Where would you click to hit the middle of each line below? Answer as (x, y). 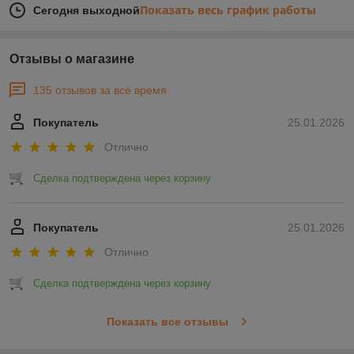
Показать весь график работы (228, 9)
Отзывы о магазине (72, 58)
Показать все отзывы (167, 322)
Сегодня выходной (87, 10)
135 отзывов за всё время (100, 90)
